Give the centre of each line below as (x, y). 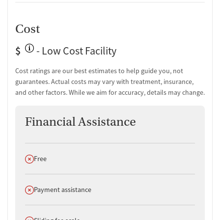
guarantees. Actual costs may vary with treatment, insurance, (104, 81)
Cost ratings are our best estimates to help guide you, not (99, 70)
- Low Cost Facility (75, 51)
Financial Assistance (81, 122)
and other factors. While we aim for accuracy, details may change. (110, 92)
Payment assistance (63, 189)
